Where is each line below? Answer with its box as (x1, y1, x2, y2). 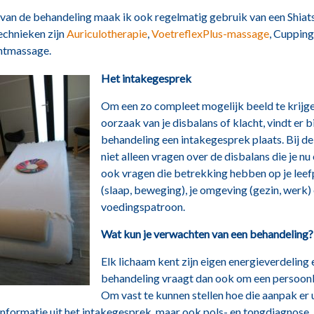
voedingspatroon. (101, 200, 186, 213)
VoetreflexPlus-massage (151, 27, 270, 40)
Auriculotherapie (67, 27, 148, 40)
